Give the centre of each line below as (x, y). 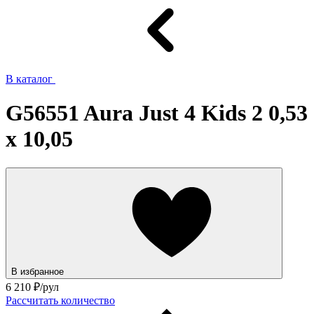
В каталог (30, 79)
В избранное (39, 271)
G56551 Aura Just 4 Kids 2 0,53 (157, 113)
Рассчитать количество (60, 300)
